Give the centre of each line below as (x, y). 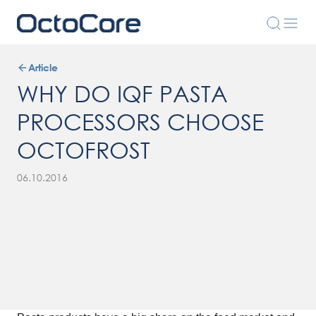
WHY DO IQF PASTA (122, 93)
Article (43, 67)
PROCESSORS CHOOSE (140, 121)
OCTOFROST (84, 149)
